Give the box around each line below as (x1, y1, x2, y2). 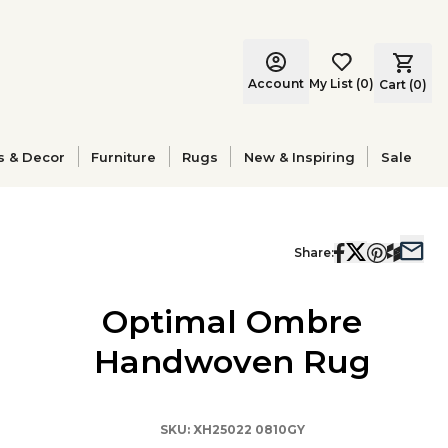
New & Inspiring (243, 148, 355, 165)
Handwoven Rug (93, 342, 371, 381)
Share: (294, 245, 334, 260)
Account (248, 75, 304, 91)
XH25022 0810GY (192, 422, 305, 437)
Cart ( (379, 76, 413, 92)
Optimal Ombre (102, 302, 362, 341)
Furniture (91, 148, 157, 165)
